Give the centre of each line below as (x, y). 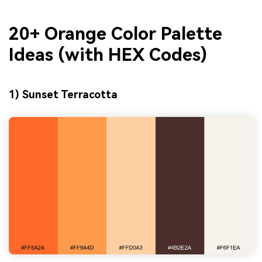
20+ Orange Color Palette (116, 33)
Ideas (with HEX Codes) (108, 54)
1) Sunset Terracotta (63, 95)
